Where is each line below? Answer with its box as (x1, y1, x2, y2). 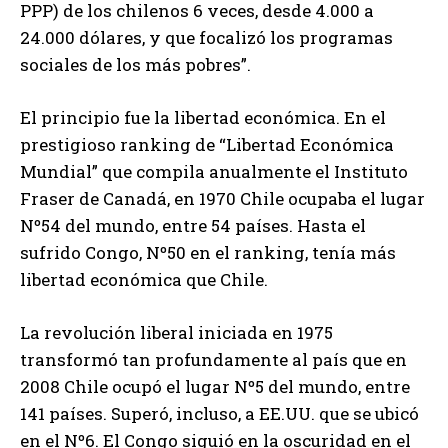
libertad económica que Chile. (20, 267, 268, 291)
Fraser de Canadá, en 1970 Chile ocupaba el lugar (20, 186, 425, 210)
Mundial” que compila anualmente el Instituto (20, 159, 408, 183)
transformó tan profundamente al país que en (20, 347, 407, 371)
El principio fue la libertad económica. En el (20, 105, 386, 129)
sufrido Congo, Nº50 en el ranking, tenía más (20, 240, 396, 264)
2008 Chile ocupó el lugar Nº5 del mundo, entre (20, 374, 410, 398)
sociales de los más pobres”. (20, 52, 251, 76)
